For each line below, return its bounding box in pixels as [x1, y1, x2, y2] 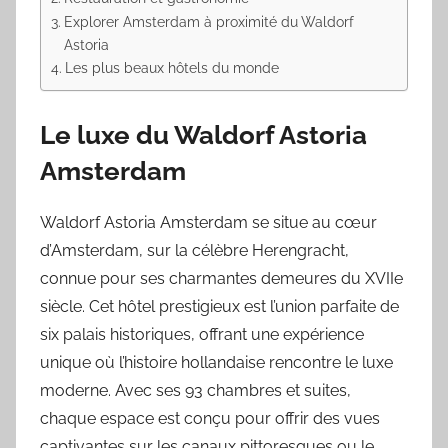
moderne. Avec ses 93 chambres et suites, [40, 380, 351, 400]
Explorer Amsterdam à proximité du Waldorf [63, 13, 354, 31]
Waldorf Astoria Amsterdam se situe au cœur [40, 212, 377, 232]
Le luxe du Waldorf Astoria [40, 120, 367, 151]
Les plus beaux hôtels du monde [64, 59, 279, 77]
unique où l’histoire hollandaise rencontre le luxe [40, 352, 393, 372]
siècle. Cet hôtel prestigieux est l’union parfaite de [40, 296, 399, 316]
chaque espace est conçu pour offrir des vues [40, 408, 380, 428]
